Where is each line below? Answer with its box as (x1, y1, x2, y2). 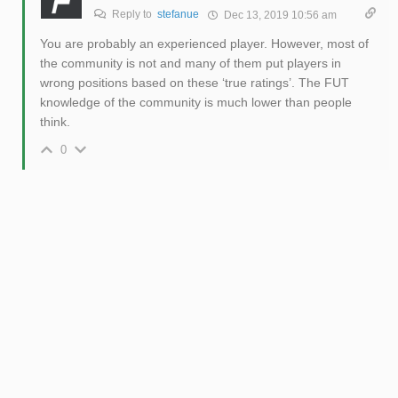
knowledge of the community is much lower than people (39, 95, 352, 110)
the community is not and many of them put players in (39, 56, 341, 71)
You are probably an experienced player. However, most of (39, 36, 369, 52)
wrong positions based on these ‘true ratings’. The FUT (39, 76, 349, 91)
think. (39, 115, 70, 130)
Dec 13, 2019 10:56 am (220, 9, 337, 22)
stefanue (156, 8, 199, 21)
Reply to (108, 8, 157, 21)
